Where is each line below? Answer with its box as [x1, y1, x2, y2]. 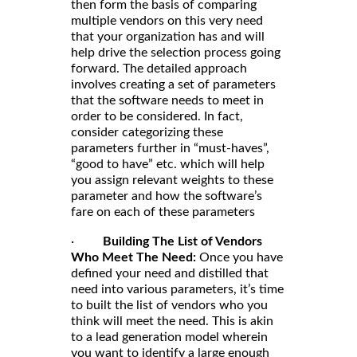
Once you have [199, 250, 283, 264]
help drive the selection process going [71, 45, 280, 59]
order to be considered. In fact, [71, 109, 243, 123]
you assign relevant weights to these [71, 173, 273, 186]
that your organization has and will [71, 29, 265, 43]
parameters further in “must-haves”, [71, 141, 269, 155]
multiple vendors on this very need [71, 14, 263, 27]
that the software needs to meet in [71, 93, 264, 107]
